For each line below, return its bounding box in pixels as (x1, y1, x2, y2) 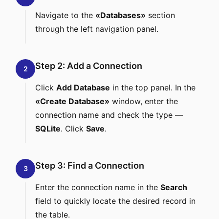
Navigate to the (35, 10, 95, 20)
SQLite (35, 124, 61, 133)
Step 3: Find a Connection (35, 160, 144, 171)
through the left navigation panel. (35, 24, 158, 34)
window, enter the (109, 96, 178, 106)
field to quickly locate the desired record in (35, 196, 196, 206)
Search (160, 182, 187, 192)
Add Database (56, 83, 110, 92)
